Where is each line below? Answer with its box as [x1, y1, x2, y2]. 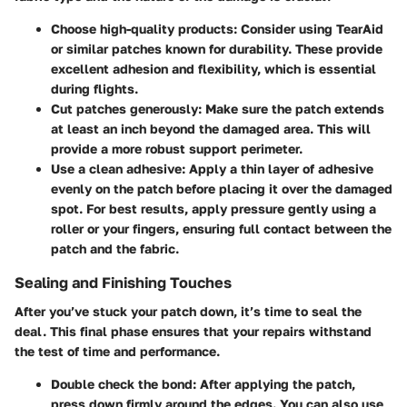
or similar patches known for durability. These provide [51, 40, 382, 56]
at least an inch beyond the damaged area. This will [51, 120, 371, 136]
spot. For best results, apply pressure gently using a [51, 200, 376, 216]
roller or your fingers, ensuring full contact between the [51, 220, 392, 236]
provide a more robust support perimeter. [51, 140, 303, 156]
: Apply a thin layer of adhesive [182, 160, 373, 176]
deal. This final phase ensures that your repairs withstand [15, 323, 372, 340]
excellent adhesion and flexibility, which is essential [51, 60, 376, 76]
